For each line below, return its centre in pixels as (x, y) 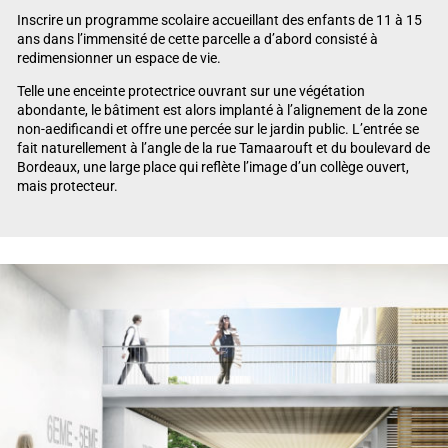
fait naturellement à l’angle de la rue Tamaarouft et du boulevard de (223, 147)
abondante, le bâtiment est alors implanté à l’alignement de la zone (221, 109)
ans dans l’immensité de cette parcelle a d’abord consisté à (197, 39)
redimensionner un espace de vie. (118, 58)
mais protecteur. (67, 185)
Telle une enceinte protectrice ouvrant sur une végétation (190, 90)
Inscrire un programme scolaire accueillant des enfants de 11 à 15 (219, 20)
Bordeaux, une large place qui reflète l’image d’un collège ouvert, (212, 166)
